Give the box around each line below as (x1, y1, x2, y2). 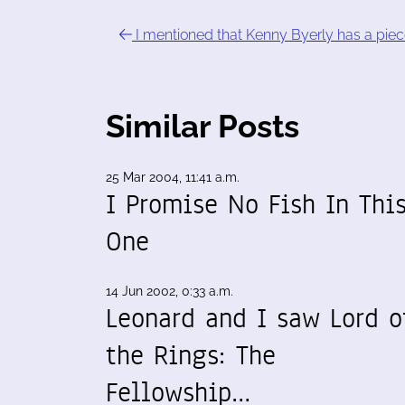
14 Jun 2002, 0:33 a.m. (106, 284, 233, 298)
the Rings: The (106, 336, 276, 374)
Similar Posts (106, 108, 299, 145)
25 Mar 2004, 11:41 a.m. (106, 170, 240, 184)
